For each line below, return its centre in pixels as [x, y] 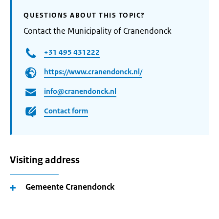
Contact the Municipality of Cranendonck [98, 31]
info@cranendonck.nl [80, 91]
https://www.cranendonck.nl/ [93, 72]
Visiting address [45, 160]
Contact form [66, 111]
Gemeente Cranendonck [70, 187]
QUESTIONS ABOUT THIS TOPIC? [84, 15]
